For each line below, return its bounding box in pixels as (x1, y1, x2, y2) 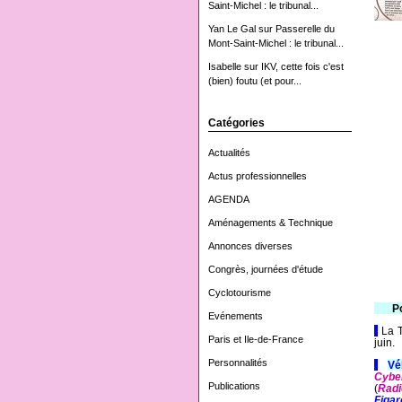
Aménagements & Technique (208, 217, 333, 228)
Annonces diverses (208, 240, 293, 251)
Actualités (208, 147, 250, 158)
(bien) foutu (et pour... (208, 75, 301, 86)
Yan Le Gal (208, 23, 256, 34)
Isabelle (208, 61, 241, 72)
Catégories (208, 117, 265, 129)
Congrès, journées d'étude (208, 264, 323, 275)
